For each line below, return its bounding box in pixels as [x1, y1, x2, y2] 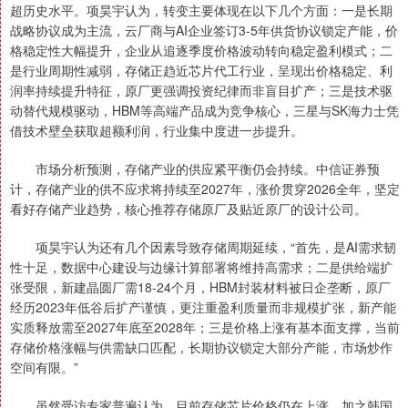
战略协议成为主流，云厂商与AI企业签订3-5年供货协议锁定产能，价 [10, 21, 398, 39]
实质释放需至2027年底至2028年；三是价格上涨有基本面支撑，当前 [10, 318, 400, 336]
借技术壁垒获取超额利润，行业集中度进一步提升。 [10, 121, 303, 139]
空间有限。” [10, 358, 78, 376]
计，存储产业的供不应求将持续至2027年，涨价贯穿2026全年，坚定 [10, 179, 400, 198]
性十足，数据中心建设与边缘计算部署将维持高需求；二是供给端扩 [10, 258, 393, 276]
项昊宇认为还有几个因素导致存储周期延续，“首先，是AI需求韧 [10, 238, 396, 256]
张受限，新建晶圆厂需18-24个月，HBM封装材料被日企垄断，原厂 [10, 278, 391, 296]
